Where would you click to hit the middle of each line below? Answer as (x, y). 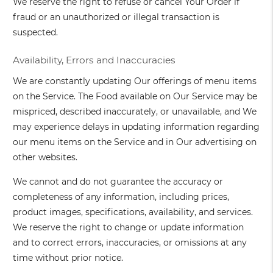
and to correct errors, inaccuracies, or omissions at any (130, 243)
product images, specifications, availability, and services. (133, 212)
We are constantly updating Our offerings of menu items (135, 81)
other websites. (45, 158)
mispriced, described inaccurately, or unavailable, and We (135, 112)
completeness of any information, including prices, (121, 197)
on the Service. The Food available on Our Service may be (135, 97)
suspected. (36, 33)
